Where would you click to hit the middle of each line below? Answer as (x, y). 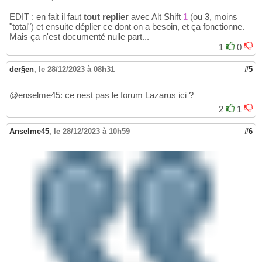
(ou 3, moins (213, 17)
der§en (22, 70)
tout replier (106, 17)
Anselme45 (29, 132)
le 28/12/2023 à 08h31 (77, 70)
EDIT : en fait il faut (46, 17)
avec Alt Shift (156, 17)
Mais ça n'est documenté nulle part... (79, 37)
